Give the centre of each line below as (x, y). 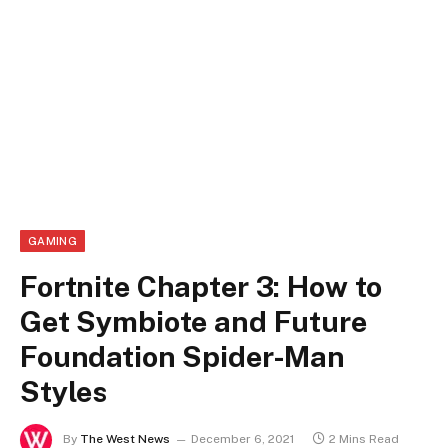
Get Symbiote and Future (193, 322)
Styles (64, 392)
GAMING (52, 241)
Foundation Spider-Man (182, 357)
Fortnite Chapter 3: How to (201, 287)
